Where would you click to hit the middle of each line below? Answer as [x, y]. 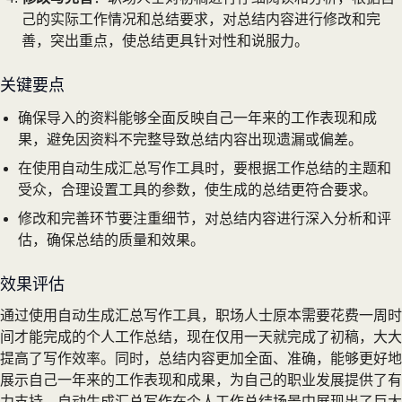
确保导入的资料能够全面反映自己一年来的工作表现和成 [197, 118]
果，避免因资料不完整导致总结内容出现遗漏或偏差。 [190, 139]
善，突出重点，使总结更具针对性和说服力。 [165, 40]
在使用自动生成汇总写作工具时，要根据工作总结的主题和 [205, 168]
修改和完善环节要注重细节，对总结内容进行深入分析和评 [205, 218]
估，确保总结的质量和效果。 [111, 240]
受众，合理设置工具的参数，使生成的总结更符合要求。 [197, 189]
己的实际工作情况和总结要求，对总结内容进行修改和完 [201, 19]
